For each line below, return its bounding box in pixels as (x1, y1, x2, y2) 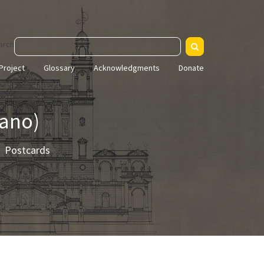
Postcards (5, 143, 50, 157)
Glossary (44, 62, 75, 73)
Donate (179, 62, 204, 73)
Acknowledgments (94, 62, 160, 73)
